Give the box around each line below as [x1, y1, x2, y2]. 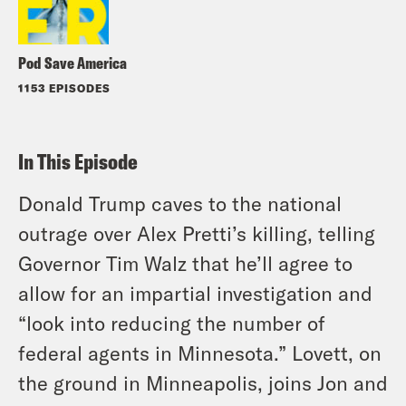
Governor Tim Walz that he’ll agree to [18, 250, 353, 275]
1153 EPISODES [18, 81, 111, 94]
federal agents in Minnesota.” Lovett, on [18, 340, 382, 364]
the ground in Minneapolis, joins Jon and [18, 370, 388, 394]
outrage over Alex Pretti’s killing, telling [18, 220, 375, 245]
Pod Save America [18, 52, 127, 73]
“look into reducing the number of [18, 310, 325, 334]
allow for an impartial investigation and [18, 280, 372, 304]
